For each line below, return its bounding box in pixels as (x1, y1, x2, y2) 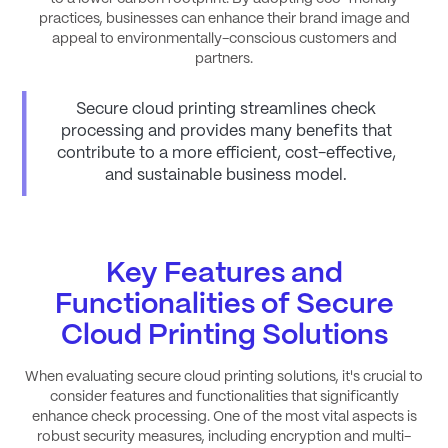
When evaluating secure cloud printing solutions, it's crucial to (25, 369, 423, 384)
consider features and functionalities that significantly (49, 389, 399, 404)
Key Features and (105, 260, 343, 289)
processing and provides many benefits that (60, 124, 392, 140)
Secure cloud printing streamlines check (76, 102, 377, 118)
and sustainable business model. (105, 168, 348, 184)
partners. (195, 52, 253, 67)
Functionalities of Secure (54, 291, 394, 320)
